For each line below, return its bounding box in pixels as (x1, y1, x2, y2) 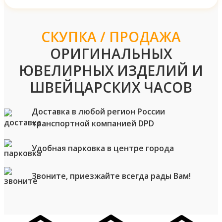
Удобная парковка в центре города (32, 142, 174, 154)
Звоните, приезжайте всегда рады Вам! (32, 170, 191, 181)
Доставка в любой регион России (32, 106, 165, 117)
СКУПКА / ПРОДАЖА (41, 27, 181, 46)
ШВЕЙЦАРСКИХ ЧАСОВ (30, 77, 192, 97)
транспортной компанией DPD (32, 117, 154, 129)
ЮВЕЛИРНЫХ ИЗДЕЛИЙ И (19, 60, 203, 80)
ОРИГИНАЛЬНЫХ (50, 44, 172, 63)
